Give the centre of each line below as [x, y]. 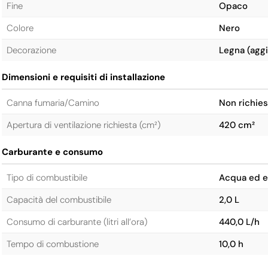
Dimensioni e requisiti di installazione [83, 77]
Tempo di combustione [52, 244]
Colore [20, 28]
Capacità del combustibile [59, 200]
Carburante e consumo [52, 152]
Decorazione [31, 50]
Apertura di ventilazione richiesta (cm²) [83, 125]
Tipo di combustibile [47, 178]
